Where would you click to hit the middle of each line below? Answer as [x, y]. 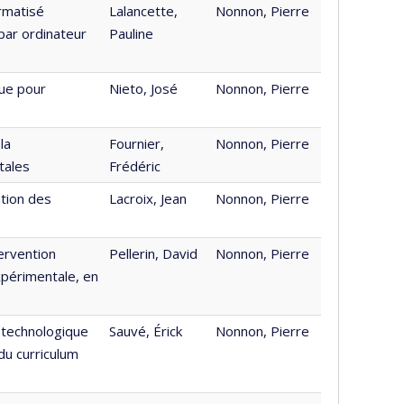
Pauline [131, 33]
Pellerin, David [153, 253]
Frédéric [135, 166]
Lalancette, [143, 11]
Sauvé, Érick [146, 331]
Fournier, [137, 143]
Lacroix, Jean [148, 198]
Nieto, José [143, 88]
